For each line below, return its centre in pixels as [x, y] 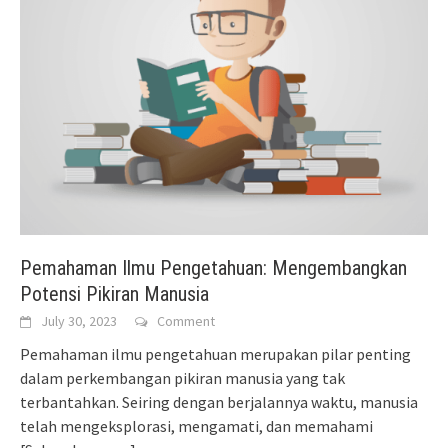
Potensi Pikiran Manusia [114, 294]
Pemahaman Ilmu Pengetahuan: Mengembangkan [213, 268]
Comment [186, 321]
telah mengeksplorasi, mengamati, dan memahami [196, 426]
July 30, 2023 [79, 321]
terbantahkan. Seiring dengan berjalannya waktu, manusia [219, 402]
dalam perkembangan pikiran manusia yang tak [182, 378]
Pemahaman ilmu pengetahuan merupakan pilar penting [215, 354]
